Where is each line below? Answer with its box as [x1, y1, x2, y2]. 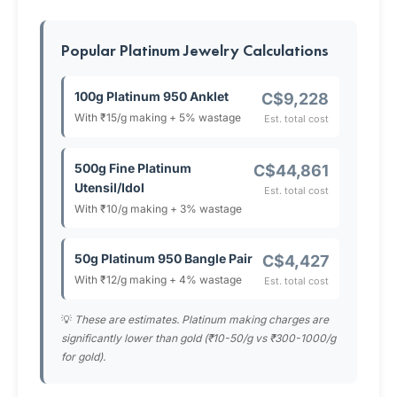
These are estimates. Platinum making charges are [74, 313, 329, 326]
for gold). [61, 350, 105, 363]
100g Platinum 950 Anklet [74, 89, 229, 104]
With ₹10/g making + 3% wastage [74, 202, 242, 215]
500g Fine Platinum [74, 160, 191, 175]
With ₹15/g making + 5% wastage [74, 111, 241, 124]
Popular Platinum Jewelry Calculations [61, 40, 329, 60]
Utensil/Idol [74, 180, 144, 195]
